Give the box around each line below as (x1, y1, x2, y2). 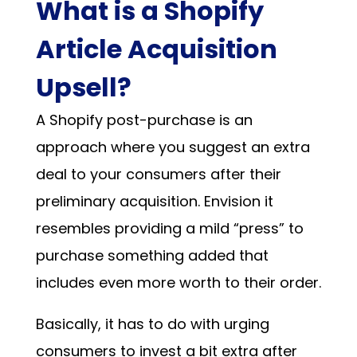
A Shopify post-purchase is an (35, 109, 253, 130)
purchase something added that (35, 245, 269, 265)
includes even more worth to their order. (35, 272, 321, 292)
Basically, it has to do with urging (35, 313, 269, 334)
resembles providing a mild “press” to (35, 218, 304, 238)
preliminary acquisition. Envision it (35, 190, 273, 211)
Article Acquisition (35, 30, 277, 67)
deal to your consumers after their (35, 163, 281, 184)
